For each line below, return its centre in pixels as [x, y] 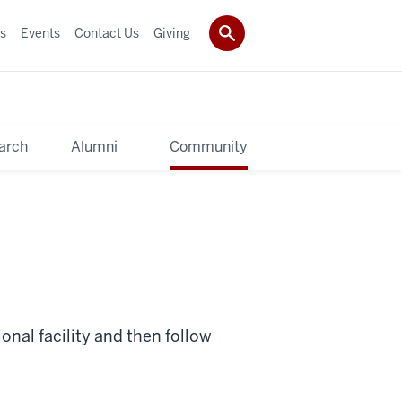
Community [208, 146]
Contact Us [107, 33]
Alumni [95, 146]
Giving [172, 33]
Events [40, 33]
